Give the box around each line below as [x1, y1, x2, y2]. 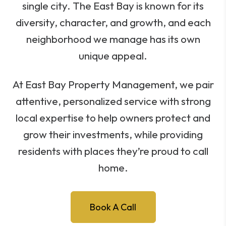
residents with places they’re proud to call [18, 144, 208, 157]
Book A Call [90, 201, 136, 213]
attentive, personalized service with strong [15, 94, 211, 107]
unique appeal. [79, 49, 147, 62]
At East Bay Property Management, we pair [12, 78, 214, 91]
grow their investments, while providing [23, 128, 203, 141]
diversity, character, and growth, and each [15, 16, 211, 29]
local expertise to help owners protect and [16, 111, 210, 124]
